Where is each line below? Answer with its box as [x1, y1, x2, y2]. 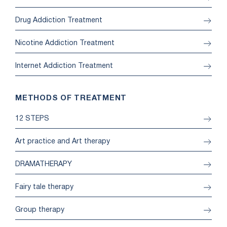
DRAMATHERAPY [15, 161, 72, 168]
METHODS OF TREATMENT [15, 95, 127, 102]
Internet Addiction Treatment [15, 63, 113, 70]
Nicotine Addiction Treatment [15, 40, 115, 47]
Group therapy [15, 207, 64, 214]
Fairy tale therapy [15, 184, 73, 191]
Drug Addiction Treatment [15, 17, 102, 24]
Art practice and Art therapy [15, 138, 110, 145]
